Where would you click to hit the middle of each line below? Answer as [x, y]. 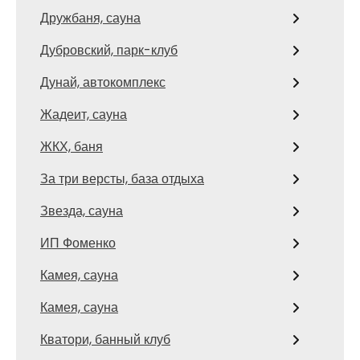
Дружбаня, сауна [90, 18]
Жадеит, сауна [84, 115]
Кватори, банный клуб [105, 340]
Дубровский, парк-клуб [109, 51]
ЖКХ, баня [72, 147]
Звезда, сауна [82, 211]
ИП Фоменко [78, 243]
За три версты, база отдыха [122, 179]
